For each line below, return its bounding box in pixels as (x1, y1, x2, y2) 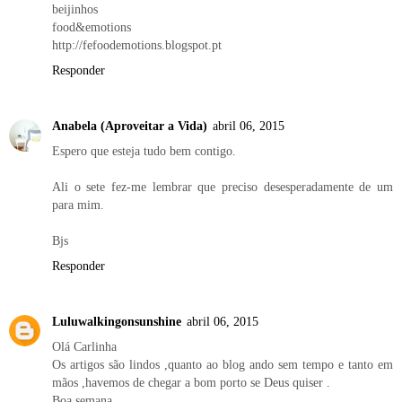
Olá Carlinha (52, 338, 117, 354)
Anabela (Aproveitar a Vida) (52, 118, 207, 133)
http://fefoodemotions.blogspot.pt (52, 37, 222, 52)
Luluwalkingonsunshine (52, 313, 181, 328)
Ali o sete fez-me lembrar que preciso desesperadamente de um (52, 179, 393, 194)
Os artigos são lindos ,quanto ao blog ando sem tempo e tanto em (52, 356, 393, 371)
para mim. (52, 197, 104, 212)
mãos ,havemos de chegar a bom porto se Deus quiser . (52, 374, 330, 389)
